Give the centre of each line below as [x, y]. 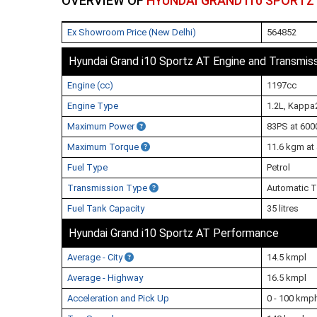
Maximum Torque [104, 147]
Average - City [96, 257]
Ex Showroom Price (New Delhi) [132, 32]
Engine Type [93, 106]
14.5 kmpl [287, 257]
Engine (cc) [90, 85]
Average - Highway [105, 278]
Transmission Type [108, 188]
